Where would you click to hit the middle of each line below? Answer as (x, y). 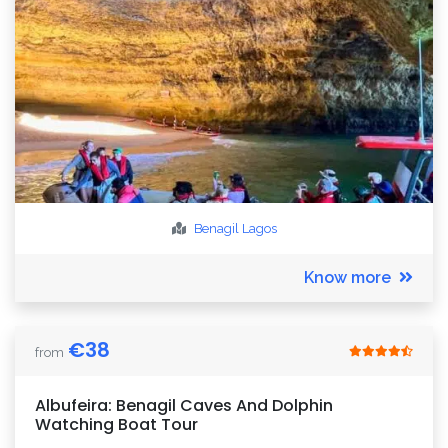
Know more (347, 277)
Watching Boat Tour (116, 424)
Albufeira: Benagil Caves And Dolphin (184, 405)
